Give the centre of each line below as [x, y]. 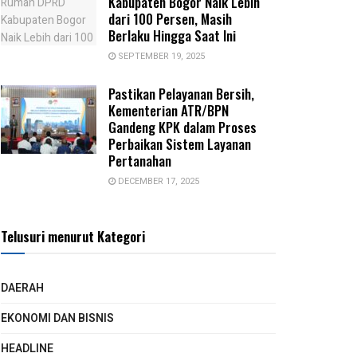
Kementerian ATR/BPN [169, 111]
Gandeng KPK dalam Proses [182, 127]
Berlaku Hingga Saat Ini [172, 36]
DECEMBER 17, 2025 [157, 182]
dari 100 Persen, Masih [170, 19]
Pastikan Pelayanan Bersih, [181, 94]
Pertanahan [140, 161]
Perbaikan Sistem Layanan [180, 144]
